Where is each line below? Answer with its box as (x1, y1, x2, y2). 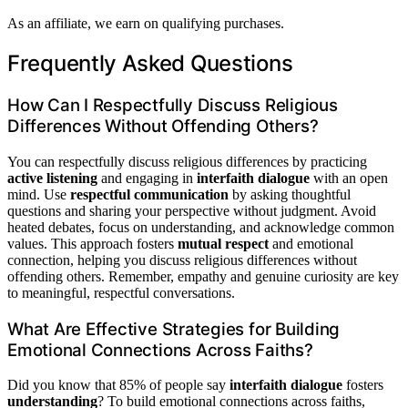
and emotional (269, 235, 353, 251)
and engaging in (97, 169, 197, 186)
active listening (7, 169, 97, 186)
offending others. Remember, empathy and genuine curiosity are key (7, 268, 399, 284)
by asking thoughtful (229, 186, 351, 202)
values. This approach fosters (7, 235, 178, 251)
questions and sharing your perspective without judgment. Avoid (7, 202, 376, 219)
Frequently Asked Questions (7, 50, 293, 77)
